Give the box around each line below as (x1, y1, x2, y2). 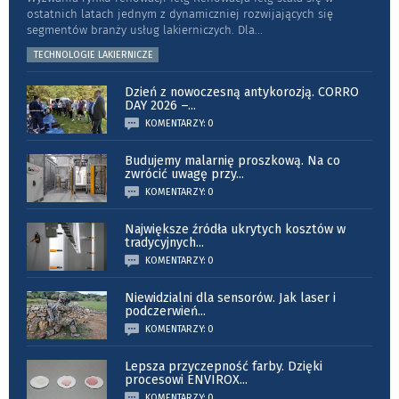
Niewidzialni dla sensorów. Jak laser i (125, 289, 336, 305)
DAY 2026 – (125, 97, 188, 113)
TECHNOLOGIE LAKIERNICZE (34, 48, 153, 61)
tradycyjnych (125, 234, 196, 250)
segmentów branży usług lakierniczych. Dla (27, 22, 255, 37)
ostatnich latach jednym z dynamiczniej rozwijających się (27, 6, 333, 20)
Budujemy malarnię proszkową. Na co (125, 152, 340, 168)
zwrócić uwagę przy (125, 166, 236, 182)
